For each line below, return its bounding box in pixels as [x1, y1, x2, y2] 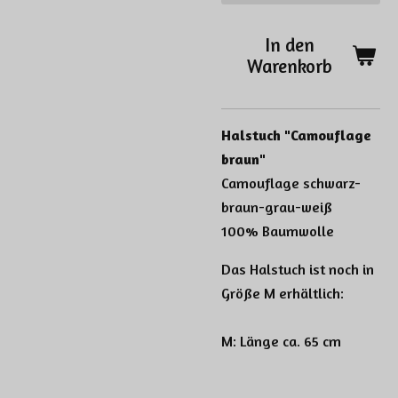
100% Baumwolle [221, 221, 334, 240]
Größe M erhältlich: [221, 284, 344, 303]
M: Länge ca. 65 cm [221, 332, 341, 351]
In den [265, 34, 314, 57]
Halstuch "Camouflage [221, 125, 371, 144]
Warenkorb [247, 55, 333, 78]
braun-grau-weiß [221, 197, 332, 216]
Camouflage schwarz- [221, 173, 361, 192]
